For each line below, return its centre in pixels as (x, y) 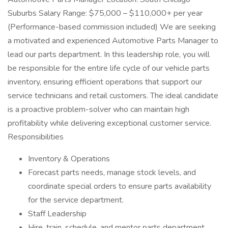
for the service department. (76, 200)
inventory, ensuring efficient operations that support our (105, 82)
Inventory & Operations (69, 159)
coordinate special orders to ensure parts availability (120, 186)
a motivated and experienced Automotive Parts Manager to (113, 41)
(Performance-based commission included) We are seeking (112, 27)
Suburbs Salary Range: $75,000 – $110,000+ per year (105, 13)
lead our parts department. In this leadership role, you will (109, 54)
